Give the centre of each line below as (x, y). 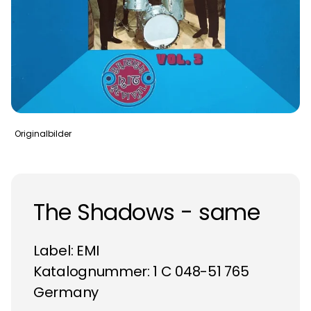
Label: (55, 250)
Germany (66, 292)
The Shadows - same (147, 212)
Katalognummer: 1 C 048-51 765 (141, 271)
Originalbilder (43, 133)
